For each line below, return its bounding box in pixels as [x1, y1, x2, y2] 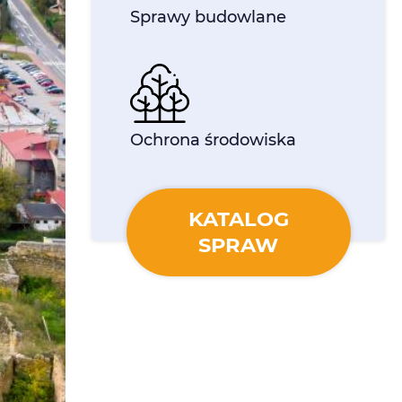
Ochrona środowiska [130, 129, 296, 150]
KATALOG [188, 205, 289, 232]
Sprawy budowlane [130, 6, 286, 27]
